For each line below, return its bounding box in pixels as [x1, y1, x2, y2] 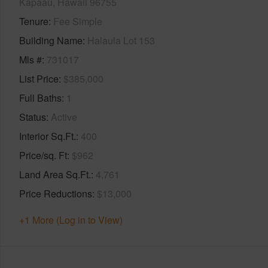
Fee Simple [53, 14, 102, 28]
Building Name [19, 33, 83, 47]
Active [51, 109, 77, 124]
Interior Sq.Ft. [19, 129, 76, 143]
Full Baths [19, 90, 62, 105]
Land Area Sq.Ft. [19, 167, 91, 181]
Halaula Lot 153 [87, 33, 155, 47]
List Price [19, 71, 59, 86]
